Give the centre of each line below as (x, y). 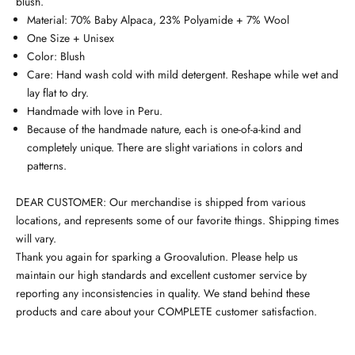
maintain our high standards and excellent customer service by (161, 275)
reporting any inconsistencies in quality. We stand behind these (163, 293)
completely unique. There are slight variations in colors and (165, 147)
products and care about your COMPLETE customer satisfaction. (166, 311)
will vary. (36, 238)
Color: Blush (56, 56)
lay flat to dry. (58, 92)
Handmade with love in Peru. (95, 111)
